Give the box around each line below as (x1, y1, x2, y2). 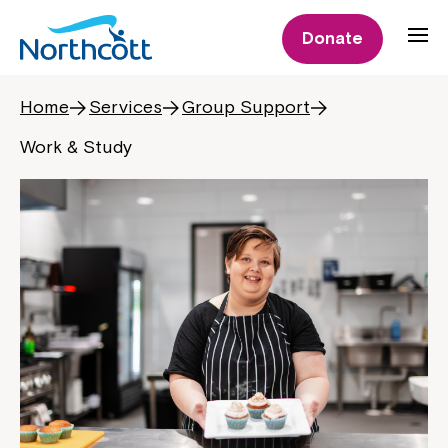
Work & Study (20, 136, 132, 157)
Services (89, 96, 162, 117)
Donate (302, 28, 363, 48)
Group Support (182, 96, 310, 117)
